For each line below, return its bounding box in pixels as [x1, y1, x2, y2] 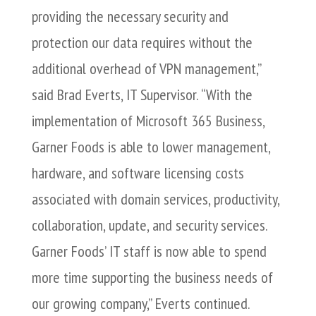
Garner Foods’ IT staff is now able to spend [31, 241, 267, 261]
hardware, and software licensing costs [31, 163, 244, 183]
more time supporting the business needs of [31, 267, 273, 287]
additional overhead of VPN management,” [31, 59, 261, 78]
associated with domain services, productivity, [31, 189, 279, 209]
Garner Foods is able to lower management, [31, 137, 270, 157]
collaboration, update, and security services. [31, 215, 271, 235]
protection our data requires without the [31, 32, 253, 52]
